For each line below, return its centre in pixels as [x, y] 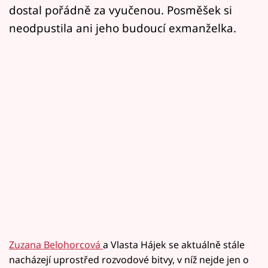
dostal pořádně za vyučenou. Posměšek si [121, 10]
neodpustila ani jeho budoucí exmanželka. [123, 28]
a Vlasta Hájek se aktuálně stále [174, 245]
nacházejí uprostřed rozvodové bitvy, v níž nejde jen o [129, 260]
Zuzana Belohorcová [56, 245]
